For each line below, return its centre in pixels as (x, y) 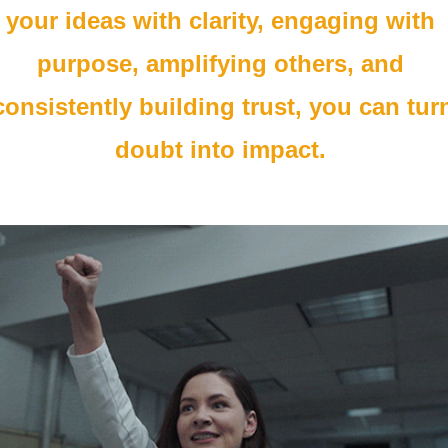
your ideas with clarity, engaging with (220, 21)
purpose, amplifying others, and (220, 64)
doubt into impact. (224, 150)
